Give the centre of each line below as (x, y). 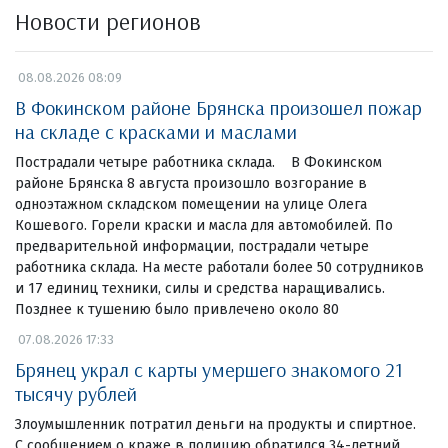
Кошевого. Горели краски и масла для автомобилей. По (204, 225)
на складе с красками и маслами (156, 131)
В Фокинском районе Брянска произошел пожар (218, 107)
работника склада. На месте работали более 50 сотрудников (219, 267)
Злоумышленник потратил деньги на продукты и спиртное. (219, 424)
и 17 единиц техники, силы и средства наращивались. (200, 288)
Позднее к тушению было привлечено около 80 (177, 309)
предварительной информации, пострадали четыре (192, 246)
